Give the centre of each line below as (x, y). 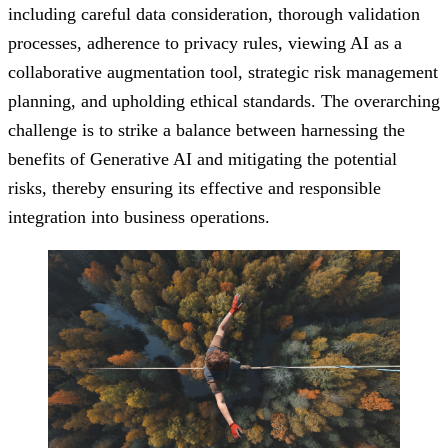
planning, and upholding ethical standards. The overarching (224, 100)
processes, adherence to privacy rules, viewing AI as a (205, 42)
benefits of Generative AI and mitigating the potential (202, 158)
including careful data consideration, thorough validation (214, 13)
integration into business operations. (139, 216)
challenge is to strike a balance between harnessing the (206, 129)
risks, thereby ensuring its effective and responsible (194, 187)
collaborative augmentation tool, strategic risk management (223, 71)
